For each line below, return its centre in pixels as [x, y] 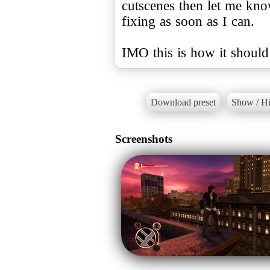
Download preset [183, 102]
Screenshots [144, 139]
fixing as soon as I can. [188, 21]
